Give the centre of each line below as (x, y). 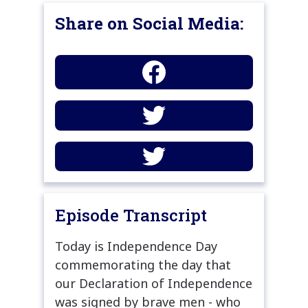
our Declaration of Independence (154, 283)
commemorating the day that (143, 264)
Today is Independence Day (136, 246)
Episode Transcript (131, 215)
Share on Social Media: (149, 24)
